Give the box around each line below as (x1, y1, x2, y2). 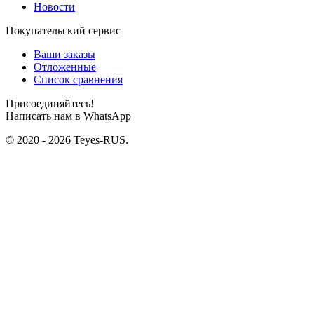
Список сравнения (34, 73, 123, 86)
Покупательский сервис (6, 24, 121, 36)
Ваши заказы (34, 48, 95, 60)
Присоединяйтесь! (6, 97, 94, 109)
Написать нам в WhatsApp (6, 109, 131, 122)
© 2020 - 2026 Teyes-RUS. (6, 133, 128, 146)
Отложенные (34, 60, 96, 73)
